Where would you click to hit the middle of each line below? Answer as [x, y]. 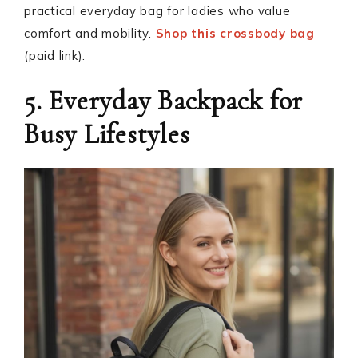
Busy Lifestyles [107, 135]
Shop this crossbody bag [235, 33]
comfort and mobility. [90, 33]
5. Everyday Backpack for [163, 101]
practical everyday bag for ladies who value [157, 11]
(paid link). [55, 56]
